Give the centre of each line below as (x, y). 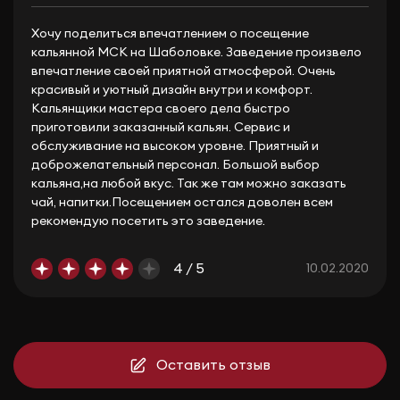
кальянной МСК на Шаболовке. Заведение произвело (196, 53)
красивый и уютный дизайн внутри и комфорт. (172, 90)
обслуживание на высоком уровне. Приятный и (175, 146)
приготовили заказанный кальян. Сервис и (161, 128)
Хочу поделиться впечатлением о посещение (170, 34)
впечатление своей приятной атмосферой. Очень (183, 71)
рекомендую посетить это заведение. (148, 221)
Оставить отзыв (213, 365)
